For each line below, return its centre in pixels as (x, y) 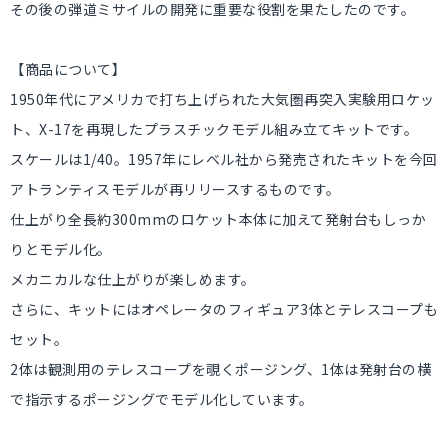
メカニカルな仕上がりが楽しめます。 (133, 279)
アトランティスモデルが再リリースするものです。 (175, 189)
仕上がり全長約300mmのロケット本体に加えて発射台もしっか (218, 219)
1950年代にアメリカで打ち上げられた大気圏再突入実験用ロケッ (222, 99)
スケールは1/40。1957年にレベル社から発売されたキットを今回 (224, 159)
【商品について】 (68, 69)
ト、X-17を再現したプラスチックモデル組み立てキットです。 (214, 129)
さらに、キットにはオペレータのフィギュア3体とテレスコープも (224, 309)
